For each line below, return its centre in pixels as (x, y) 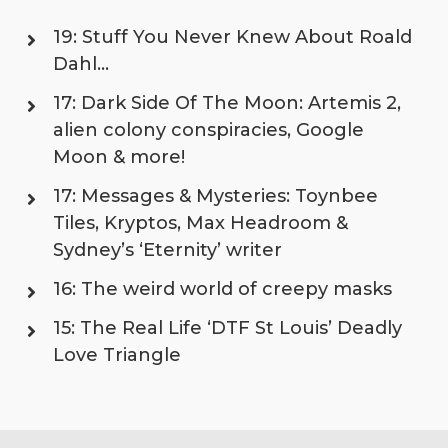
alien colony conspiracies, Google (208, 129)
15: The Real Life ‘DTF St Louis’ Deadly (227, 327)
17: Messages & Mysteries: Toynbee (215, 195)
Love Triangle (116, 354)
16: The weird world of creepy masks (222, 288)
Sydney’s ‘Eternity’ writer (167, 249)
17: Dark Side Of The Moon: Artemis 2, (226, 102)
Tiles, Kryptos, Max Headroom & (200, 222)
